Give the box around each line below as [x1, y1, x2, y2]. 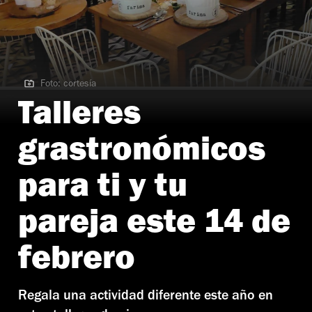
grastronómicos [18, 136, 265, 171]
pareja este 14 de [18, 209, 290, 243]
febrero [18, 245, 135, 279]
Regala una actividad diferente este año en [18, 290, 273, 304]
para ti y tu [18, 173, 187, 207]
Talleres [18, 100, 141, 134]
